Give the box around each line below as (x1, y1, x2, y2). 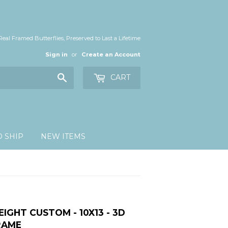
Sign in (45, 51, 68, 58)
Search (67, 72, 91, 80)
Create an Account (81, 51, 140, 58)
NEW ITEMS (41, 132, 85, 141)
